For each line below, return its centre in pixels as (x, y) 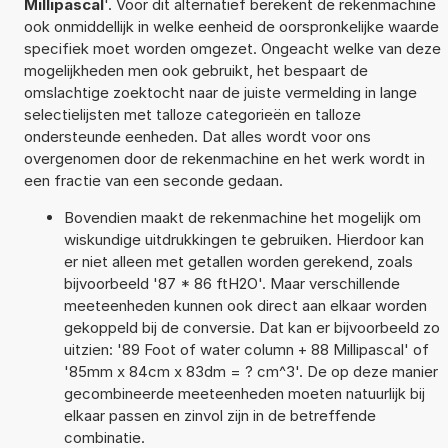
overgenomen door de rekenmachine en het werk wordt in (224, 158)
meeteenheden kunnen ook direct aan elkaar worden (245, 305)
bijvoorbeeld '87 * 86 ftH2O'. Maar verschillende (231, 283)
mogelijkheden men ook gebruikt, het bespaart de (195, 70)
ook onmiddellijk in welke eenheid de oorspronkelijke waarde (231, 26)
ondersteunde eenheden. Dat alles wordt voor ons (197, 136)
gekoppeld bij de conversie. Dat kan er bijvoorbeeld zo (251, 327)
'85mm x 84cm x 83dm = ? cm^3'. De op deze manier (250, 371)
